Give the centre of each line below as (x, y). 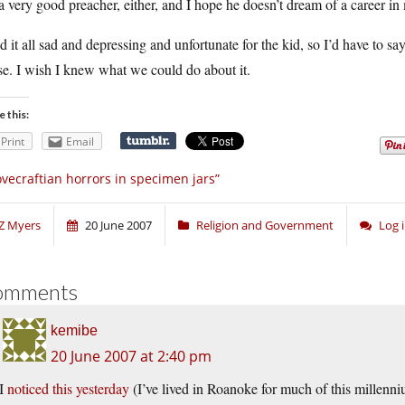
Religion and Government (265, 226)
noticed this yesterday (68, 389)
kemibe (74, 331)
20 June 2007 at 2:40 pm (131, 357)
